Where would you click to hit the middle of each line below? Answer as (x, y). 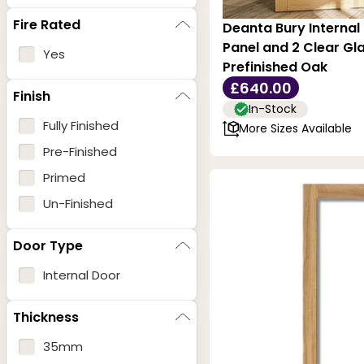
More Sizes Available (295, 129)
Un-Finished (78, 204)
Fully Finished (81, 126)
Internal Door (82, 275)
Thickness (46, 317)
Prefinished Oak (275, 67)
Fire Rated (47, 24)
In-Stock (273, 109)
